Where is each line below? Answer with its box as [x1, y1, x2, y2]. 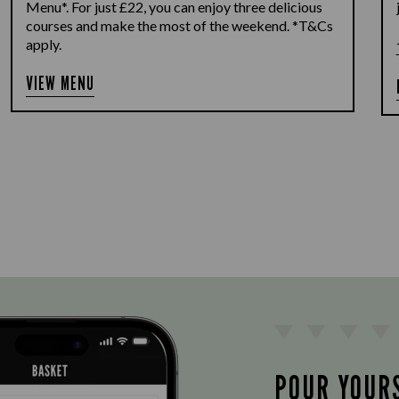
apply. [26, 36, 62, 53]
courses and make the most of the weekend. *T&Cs [26, 17, 334, 34]
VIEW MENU [26, 72, 94, 94]
